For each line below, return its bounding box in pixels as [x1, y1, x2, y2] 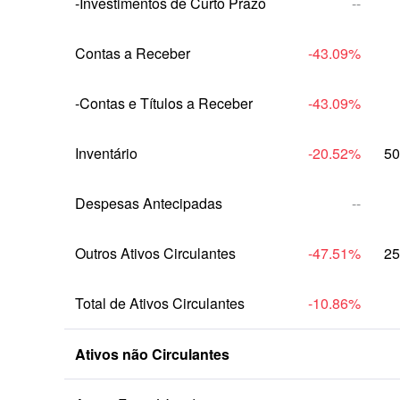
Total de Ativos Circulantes [75, 293, 245, 313]
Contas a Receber [75, 43, 190, 63]
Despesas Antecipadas [75, 193, 222, 213]
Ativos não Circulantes [75, 344, 229, 364]
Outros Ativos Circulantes [75, 243, 236, 263]
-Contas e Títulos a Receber [75, 93, 253, 113]
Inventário [75, 143, 137, 163]
